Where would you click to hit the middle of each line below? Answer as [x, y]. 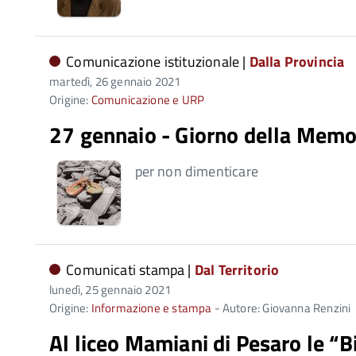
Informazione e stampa [151, 308]
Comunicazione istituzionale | [158, 62]
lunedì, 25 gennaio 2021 [110, 290]
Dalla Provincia [297, 62]
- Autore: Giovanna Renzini [281, 308]
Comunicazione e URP [148, 100]
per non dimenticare [196, 171]
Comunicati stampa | [130, 270]
